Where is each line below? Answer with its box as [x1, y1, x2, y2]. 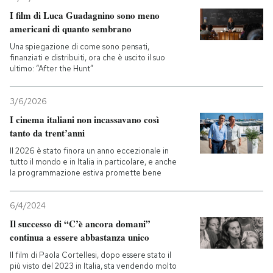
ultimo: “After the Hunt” [10, 63, 93, 74]
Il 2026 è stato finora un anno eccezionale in [10, 146, 169, 156]
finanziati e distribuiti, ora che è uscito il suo [10, 52, 165, 63]
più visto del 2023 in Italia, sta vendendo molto [10, 261, 177, 271]
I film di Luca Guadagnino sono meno [10, 9, 160, 22]
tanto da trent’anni [10, 126, 85, 140]
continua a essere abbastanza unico [10, 230, 149, 244]
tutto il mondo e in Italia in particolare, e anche [10, 157, 177, 167]
